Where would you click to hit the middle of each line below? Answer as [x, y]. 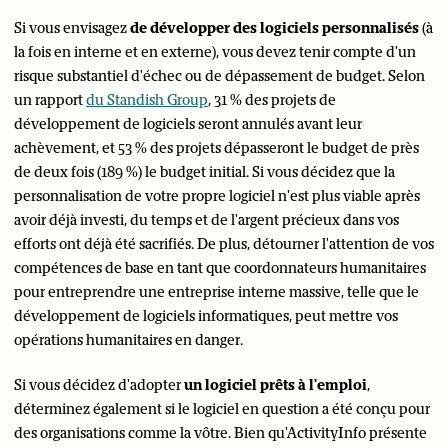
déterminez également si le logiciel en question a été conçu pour [222, 409]
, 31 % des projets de [272, 100]
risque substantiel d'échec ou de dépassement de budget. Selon [219, 76]
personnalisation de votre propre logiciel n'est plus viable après [217, 196]
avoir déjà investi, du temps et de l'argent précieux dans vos [206, 220]
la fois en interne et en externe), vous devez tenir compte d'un [215, 52]
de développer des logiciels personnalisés [274, 28]
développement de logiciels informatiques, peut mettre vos [206, 316]
